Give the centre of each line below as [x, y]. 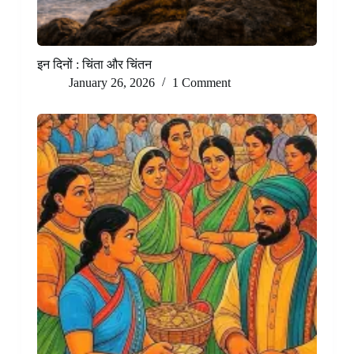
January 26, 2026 [111, 83]
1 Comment [201, 83]
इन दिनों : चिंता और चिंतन [94, 65]
